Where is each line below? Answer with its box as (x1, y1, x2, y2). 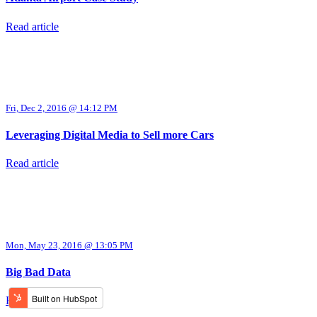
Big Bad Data (6, 266, 71, 279)
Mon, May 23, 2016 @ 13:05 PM (6, 239, 133, 250)
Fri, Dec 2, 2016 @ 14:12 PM (6, 102, 117, 113)
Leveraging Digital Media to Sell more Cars (6, 129, 214, 142)
